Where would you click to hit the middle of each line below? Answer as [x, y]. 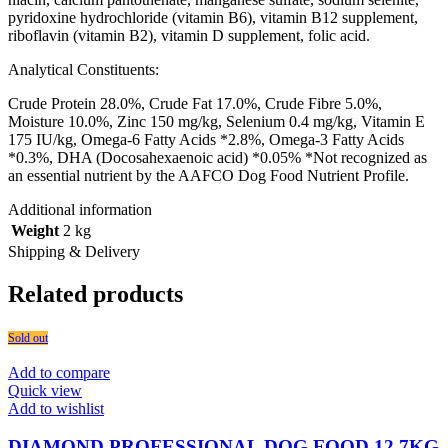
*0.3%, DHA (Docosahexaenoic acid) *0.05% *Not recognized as [217, 157]
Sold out [28, 337]
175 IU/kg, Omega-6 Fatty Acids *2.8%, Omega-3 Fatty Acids [206, 139]
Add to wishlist [56, 408]
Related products [95, 293]
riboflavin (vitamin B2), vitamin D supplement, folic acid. [189, 35]
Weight [35, 230]
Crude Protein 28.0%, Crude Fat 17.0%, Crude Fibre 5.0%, [195, 103]
